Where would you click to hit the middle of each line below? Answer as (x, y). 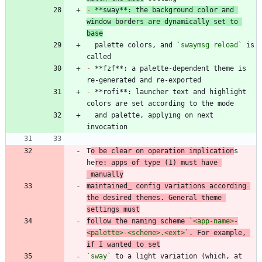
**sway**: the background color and (162, 10)
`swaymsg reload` (209, 45)
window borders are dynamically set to (162, 21)
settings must (113, 209)
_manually (105, 174)
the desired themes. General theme (154, 197)
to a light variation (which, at (177, 256)
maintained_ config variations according (166, 186)
